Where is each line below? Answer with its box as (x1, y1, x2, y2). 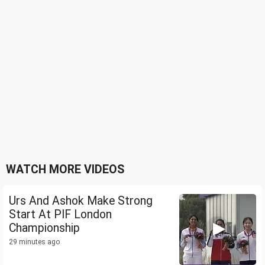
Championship (9, 221, 80, 235)
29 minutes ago (9, 238, 60, 247)
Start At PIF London (9, 208, 112, 222)
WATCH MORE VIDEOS (6, 163, 124, 177)
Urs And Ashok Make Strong (9, 194, 153, 208)
